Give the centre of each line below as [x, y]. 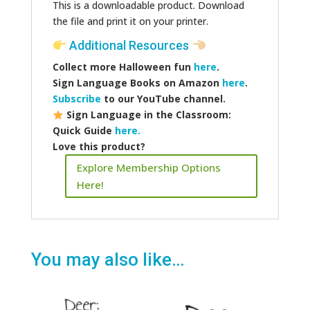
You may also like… [108, 260]
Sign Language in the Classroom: [147, 115]
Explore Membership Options [148, 167]
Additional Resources [129, 46]
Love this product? [99, 147]
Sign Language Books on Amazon [137, 83]
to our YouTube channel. [163, 99]
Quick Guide [83, 131]
